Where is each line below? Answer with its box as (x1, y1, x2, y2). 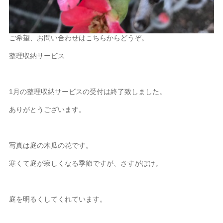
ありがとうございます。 (9, 105, 86, 113)
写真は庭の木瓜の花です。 (9, 141, 93, 149)
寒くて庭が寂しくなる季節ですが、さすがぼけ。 (9, 159, 163, 167)
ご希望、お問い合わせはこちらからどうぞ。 (9, 33, 149, 42)
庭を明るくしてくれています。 (9, 195, 107, 203)
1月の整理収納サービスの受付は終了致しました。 (9, 87, 167, 96)
